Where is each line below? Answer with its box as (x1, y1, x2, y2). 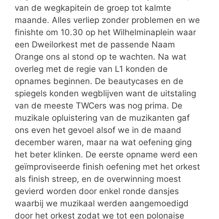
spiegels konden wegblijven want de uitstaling (15, 88, 196, 98)
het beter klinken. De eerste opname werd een (15, 149, 197, 159)
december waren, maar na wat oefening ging (15, 137, 192, 147)
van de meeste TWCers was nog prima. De (15, 100, 182, 110)
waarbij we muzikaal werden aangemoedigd (15, 198, 189, 208)
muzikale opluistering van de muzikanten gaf (15, 112, 190, 123)
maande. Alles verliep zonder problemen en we (15, 15, 200, 25)
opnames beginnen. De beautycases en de (15, 76, 183, 86)
